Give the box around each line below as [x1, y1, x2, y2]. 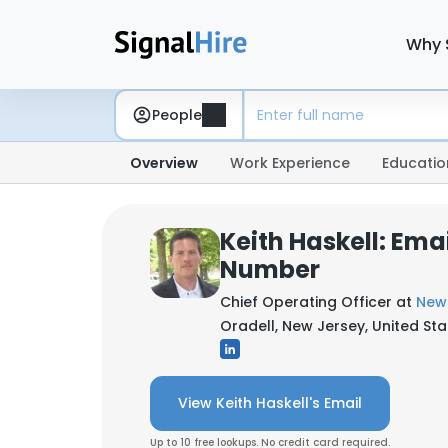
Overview [130, 153, 198, 173]
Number [220, 253, 320, 286]
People [152, 104, 202, 125]
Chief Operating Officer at [220, 292, 416, 312]
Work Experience [230, 153, 350, 173]
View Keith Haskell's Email [178, 393, 362, 413]
